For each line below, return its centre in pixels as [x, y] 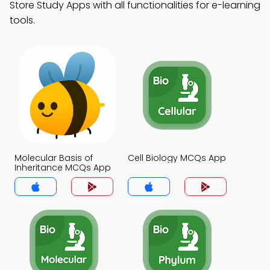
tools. [22, 20]
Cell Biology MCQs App [177, 158]
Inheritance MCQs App [63, 168]
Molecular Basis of [54, 158]
